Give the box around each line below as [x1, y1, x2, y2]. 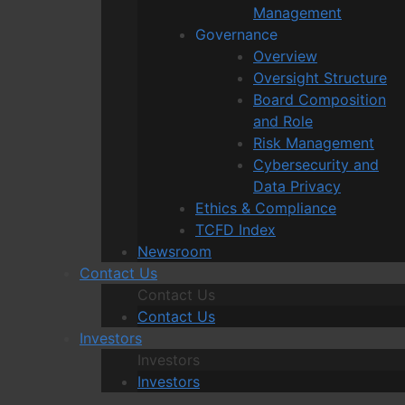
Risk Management [253, 133, 374, 152]
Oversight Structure [253, 68, 387, 87]
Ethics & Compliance [195, 198, 336, 217]
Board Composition [253, 89, 386, 108]
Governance [195, 24, 278, 43]
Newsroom [137, 241, 212, 260]
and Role [253, 111, 313, 130]
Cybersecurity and [253, 155, 379, 174]
